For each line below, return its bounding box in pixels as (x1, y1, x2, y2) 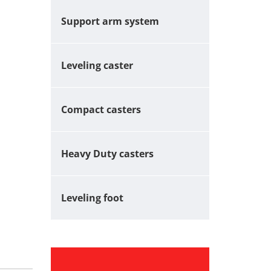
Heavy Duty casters (60, 147, 154, 160)
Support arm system (60, 15, 159, 28)
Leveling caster (60, 59, 133, 72)
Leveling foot (60, 191, 123, 204)
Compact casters (60, 103, 141, 116)
